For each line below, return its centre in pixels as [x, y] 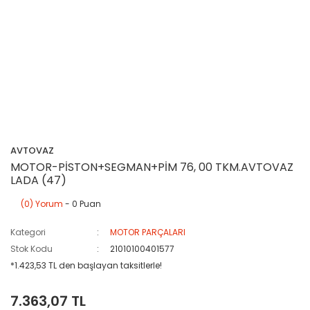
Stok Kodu [31, 249]
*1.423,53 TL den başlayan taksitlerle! [86, 265]
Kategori [28, 232]
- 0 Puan [82, 204]
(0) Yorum [42, 204]
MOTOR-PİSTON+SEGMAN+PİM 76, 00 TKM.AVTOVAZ [152, 167]
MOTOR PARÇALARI [148, 232]
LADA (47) [38, 180]
